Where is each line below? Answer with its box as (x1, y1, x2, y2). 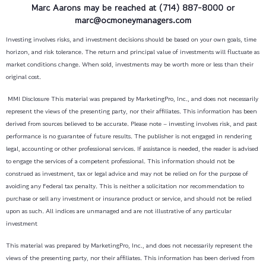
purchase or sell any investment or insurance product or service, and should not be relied (6, 193, 252, 203)
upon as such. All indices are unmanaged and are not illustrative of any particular (6, 205, 232, 216)
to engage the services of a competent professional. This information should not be (6, 156, 235, 166)
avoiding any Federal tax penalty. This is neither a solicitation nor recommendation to (6, 180, 244, 191)
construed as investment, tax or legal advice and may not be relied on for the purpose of (6, 168, 248, 178)
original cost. (6, 71, 41, 81)
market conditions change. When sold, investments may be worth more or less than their (6, 59, 254, 69)
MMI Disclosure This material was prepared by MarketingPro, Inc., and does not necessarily (6, 93, 258, 103)
